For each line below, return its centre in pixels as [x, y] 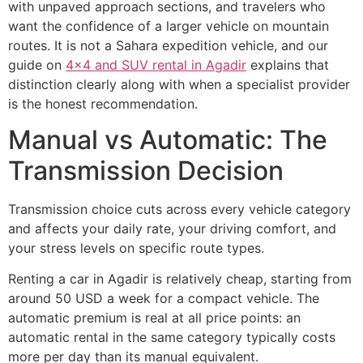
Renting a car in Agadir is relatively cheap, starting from [180, 279]
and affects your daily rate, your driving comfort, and [172, 228]
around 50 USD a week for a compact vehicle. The [164, 299]
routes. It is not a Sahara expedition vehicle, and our [168, 45]
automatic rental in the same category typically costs [172, 337]
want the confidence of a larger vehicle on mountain [169, 26]
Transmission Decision [146, 170]
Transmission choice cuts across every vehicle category [179, 209]
